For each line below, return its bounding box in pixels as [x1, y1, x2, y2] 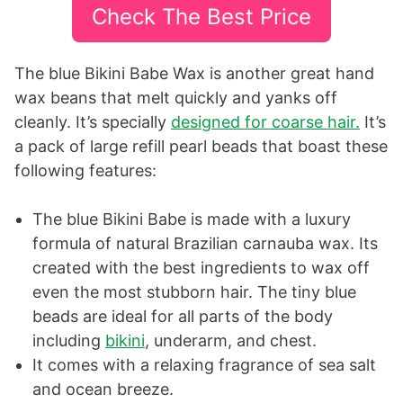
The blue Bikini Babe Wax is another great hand [14, 63, 374, 83]
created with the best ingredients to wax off [32, 257, 370, 277]
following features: [14, 160, 157, 180]
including [32, 330, 105, 350]
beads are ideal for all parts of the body [32, 306, 333, 326]
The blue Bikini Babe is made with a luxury [32, 209, 351, 228]
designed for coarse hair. [171, 112, 360, 131]
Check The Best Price [92, 3, 311, 30]
